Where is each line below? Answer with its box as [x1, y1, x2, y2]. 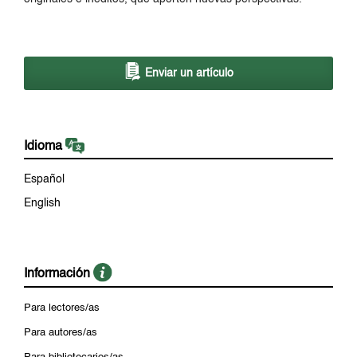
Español [24, 174, 65, 186]
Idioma [24, 139, 65, 153]
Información [24, 268, 93, 281]
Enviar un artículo [142, 67, 234, 79]
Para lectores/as [24, 303, 100, 314]
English [24, 198, 61, 210]
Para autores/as [24, 328, 97, 338]
